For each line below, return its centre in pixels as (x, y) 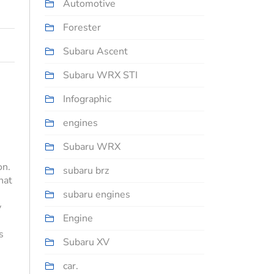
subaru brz (86, 171)
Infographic (87, 99)
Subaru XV (86, 243)
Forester (82, 28)
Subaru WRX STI (100, 76)
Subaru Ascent (95, 52)
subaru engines (97, 195)
